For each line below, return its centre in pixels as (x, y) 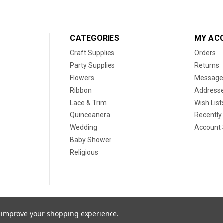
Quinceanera (90, 115)
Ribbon (81, 90)
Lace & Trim (88, 102)
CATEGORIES (95, 38)
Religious (84, 152)
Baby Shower (91, 140)
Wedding (84, 127)
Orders (205, 53)
